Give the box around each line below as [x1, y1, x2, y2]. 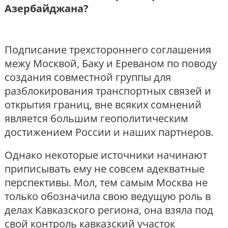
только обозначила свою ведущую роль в [5, 189, 211, 204]
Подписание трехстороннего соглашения [5, 43, 211, 57]
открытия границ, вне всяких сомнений [5, 98, 202, 112]
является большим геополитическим [5, 111, 188, 126]
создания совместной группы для [5, 70, 171, 84]
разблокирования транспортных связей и [5, 84, 211, 98]
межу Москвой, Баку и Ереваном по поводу [5, 56, 217, 71]
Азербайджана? [5, 2, 89, 16]
